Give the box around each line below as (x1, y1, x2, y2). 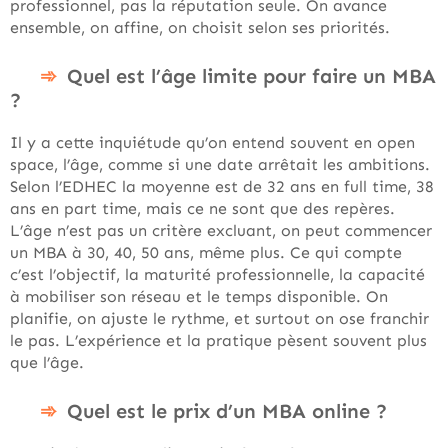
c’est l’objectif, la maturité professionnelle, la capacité (10, 265, 425, 284)
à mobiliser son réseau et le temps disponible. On (10, 287, 388, 306)
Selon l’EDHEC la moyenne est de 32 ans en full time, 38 (10, 177, 434, 196)
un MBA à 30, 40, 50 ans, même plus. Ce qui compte (10, 243, 402, 262)
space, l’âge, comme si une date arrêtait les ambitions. (10, 155, 430, 174)
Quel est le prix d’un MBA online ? (67, 399, 387, 423)
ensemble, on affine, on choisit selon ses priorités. (10, 18, 390, 37)
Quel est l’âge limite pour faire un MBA (67, 64, 436, 88)
